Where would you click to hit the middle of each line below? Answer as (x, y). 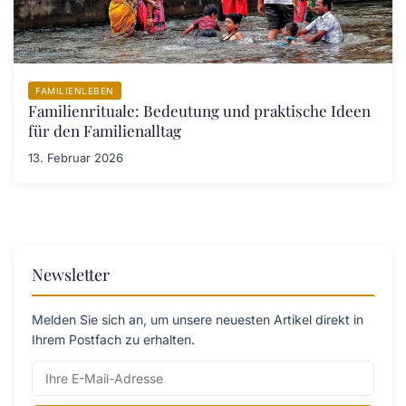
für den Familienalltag (105, 131)
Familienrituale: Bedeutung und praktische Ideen (199, 111)
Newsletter (71, 275)
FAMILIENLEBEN (75, 91)
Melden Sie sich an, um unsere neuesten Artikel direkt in (198, 320)
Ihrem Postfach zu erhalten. (113, 340)
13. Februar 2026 (76, 158)
